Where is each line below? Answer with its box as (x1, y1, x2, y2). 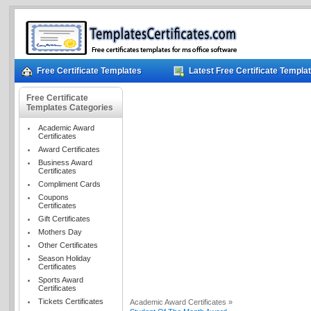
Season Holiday (38, 254, 92, 262)
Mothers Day (38, 228, 83, 236)
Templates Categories (26, 103, 114, 112)
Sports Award (38, 276, 84, 284)
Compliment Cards (38, 180, 101, 188)
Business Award (38, 158, 93, 167)
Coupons (38, 193, 69, 201)
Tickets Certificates (38, 297, 104, 305)
